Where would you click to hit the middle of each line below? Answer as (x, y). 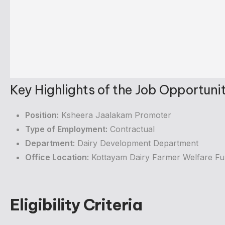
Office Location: (57, 157)
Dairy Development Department (137, 143)
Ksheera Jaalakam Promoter (115, 115)
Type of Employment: (66, 129)
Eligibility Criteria (76, 205)
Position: (42, 115)
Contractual (131, 129)
